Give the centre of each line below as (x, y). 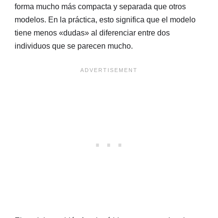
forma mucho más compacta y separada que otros (100, 7)
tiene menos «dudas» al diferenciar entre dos (92, 33)
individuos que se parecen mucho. (74, 46)
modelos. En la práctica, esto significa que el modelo (105, 20)
